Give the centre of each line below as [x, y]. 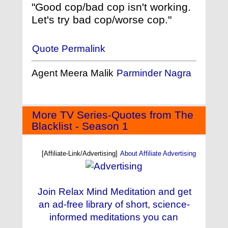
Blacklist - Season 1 [80, 126]
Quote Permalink [69, 49]
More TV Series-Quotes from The [113, 115]
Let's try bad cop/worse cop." [102, 20]
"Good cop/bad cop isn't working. [111, 7]
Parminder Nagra [154, 73]
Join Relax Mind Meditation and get [114, 192]
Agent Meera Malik [74, 73]
